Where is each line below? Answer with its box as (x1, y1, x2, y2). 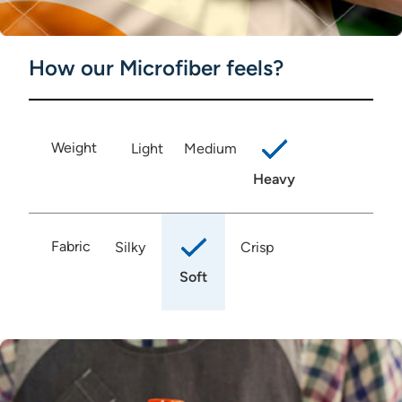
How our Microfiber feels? (29, 55, 284, 82)
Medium (184, 140, 237, 158)
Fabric (51, 237, 91, 255)
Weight (51, 139, 97, 157)
